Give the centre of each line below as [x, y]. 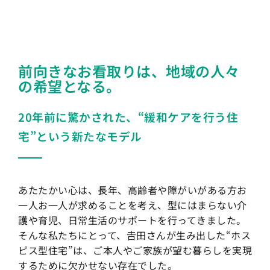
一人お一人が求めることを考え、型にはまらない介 [133, 205]
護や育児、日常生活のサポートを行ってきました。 [132, 220]
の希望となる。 [70, 86]
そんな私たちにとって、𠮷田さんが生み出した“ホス [134, 235]
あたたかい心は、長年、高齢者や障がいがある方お [133, 190]
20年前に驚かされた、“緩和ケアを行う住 [128, 116]
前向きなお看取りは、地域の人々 [129, 71]
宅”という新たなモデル [80, 136]
